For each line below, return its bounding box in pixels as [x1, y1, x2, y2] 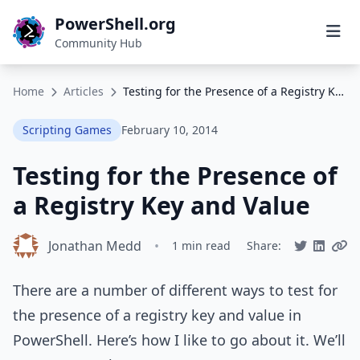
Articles [63, 84, 104, 99]
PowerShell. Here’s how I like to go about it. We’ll [13, 330, 346, 350]
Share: [247, 238, 281, 253]
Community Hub [55, 35, 142, 51]
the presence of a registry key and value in [13, 305, 301, 325]
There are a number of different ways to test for [13, 280, 337, 300]
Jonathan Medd [48, 237, 141, 255]
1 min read [172, 238, 231, 253]
